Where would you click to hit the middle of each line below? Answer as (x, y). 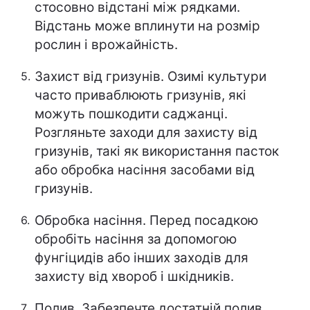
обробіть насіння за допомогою (136, 239)
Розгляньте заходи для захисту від (146, 133)
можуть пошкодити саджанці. (131, 114)
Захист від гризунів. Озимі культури (151, 76)
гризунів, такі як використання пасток (157, 151)
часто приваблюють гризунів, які (140, 95)
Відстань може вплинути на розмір (147, 26)
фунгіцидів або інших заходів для (142, 258)
